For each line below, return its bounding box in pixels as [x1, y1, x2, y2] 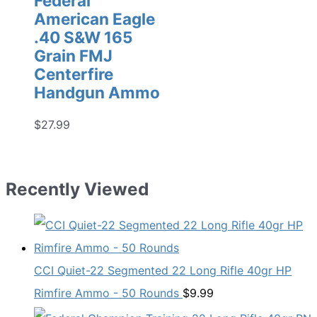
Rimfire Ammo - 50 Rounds [34, 286, 179, 301]
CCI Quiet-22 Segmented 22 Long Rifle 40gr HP [34, 263, 292, 278]
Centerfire [34, 64, 113, 84]
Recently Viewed [6, 178, 149, 200]
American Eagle [34, 9, 155, 29]
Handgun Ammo [34, 83, 160, 103]
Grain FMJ [34, 46, 113, 66]
